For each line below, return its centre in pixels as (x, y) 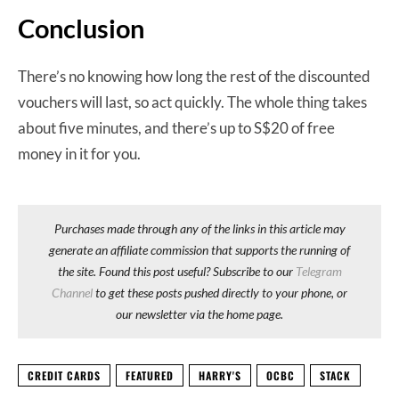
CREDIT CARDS (64, 375)
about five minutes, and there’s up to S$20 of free (176, 127)
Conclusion (81, 28)
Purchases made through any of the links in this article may (199, 228)
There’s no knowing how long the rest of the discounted (194, 76)
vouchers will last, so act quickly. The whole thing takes (192, 102)
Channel (72, 292)
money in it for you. (81, 153)
